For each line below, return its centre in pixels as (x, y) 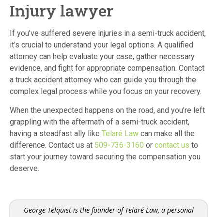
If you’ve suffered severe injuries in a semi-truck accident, (108, 33)
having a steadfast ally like (56, 133)
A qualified (174, 45)
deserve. (24, 168)
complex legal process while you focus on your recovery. (106, 92)
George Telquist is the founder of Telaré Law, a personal (108, 210)
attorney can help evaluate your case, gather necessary (102, 57)
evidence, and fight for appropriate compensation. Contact (107, 68)
